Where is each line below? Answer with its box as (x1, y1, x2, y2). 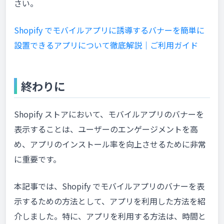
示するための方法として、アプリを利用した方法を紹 (14, 195, 205, 207)
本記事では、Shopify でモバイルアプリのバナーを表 (14, 180, 204, 192)
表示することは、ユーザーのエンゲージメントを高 (14, 123, 198, 135)
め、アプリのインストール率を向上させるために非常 (14, 138, 206, 150)
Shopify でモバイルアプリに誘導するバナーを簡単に (14, 23, 204, 36)
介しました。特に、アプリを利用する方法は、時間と (14, 210, 206, 222)
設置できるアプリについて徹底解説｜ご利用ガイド (14, 38, 198, 51)
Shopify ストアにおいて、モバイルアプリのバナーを (14, 108, 204, 120)
